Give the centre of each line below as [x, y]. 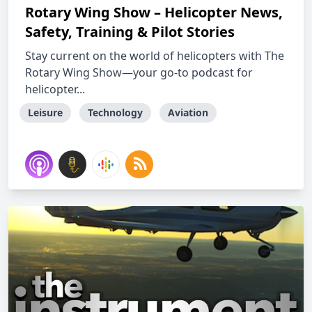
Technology [115, 112]
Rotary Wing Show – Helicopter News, [154, 12]
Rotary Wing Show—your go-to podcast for [139, 72]
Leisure [45, 112]
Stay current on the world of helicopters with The [155, 56]
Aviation [188, 112]
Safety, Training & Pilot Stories [130, 32]
